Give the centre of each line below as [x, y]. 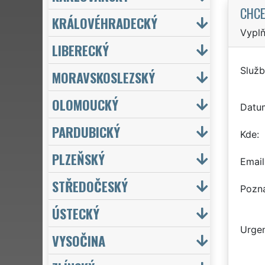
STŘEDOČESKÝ [90, 186]
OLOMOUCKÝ [85, 104]
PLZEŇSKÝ [78, 159]
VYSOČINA [79, 240]
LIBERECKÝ [80, 50]
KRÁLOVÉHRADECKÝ [105, 22]
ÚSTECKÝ [76, 213]
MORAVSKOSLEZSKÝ [104, 77]
